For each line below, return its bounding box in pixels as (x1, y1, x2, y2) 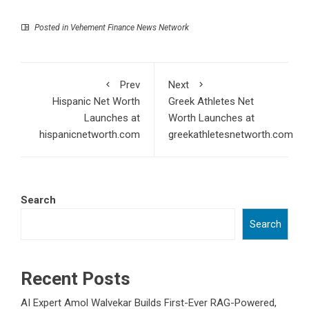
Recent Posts (21, 268, 130, 289)
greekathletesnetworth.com (168, 128, 293, 141)
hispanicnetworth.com (39, 128, 140, 141)
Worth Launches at (168, 111, 255, 124)
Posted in (32, 22, 70, 32)
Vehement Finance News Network (70, 22, 189, 32)
